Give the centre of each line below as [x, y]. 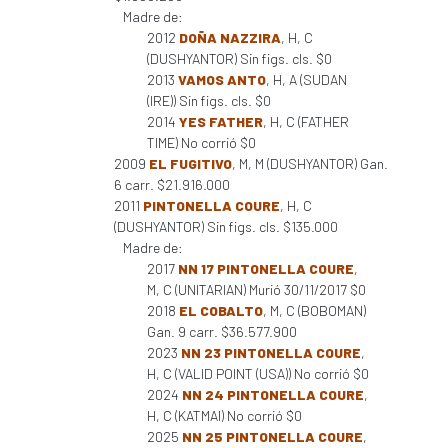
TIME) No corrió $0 [201, 142]
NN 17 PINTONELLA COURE [266, 268]
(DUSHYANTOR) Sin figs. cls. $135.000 [226, 226]
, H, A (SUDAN [306, 79]
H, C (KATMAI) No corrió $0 [224, 415]
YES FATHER [221, 121]
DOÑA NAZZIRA [230, 37]
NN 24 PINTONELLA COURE [273, 394]
